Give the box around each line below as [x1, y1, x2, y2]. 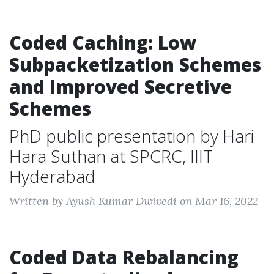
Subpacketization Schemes [9, 52, 261, 77]
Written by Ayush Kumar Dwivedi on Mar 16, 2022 [9, 194, 258, 208]
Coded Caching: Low [9, 30, 196, 55]
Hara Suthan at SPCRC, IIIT [9, 144, 213, 168]
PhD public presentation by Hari [9, 124, 254, 147]
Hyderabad [9, 165, 95, 188]
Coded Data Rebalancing [9, 245, 239, 270]
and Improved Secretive [9, 74, 232, 99]
